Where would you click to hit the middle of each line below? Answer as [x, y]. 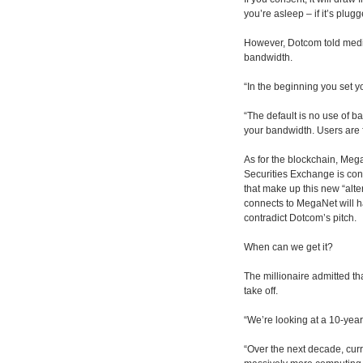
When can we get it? [288, 247]
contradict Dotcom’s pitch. [300, 218]
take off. [261, 291]
